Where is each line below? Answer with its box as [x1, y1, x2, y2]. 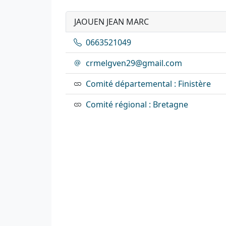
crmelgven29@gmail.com [86, 57, 182, 69]
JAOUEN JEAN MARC [74, 16, 149, 27]
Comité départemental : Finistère [86, 78, 211, 89]
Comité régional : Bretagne [86, 98, 188, 110]
